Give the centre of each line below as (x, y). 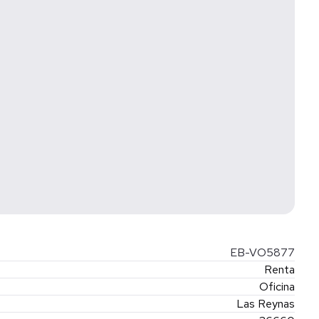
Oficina (277, 287)
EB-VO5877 (261, 252)
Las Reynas (266, 304)
